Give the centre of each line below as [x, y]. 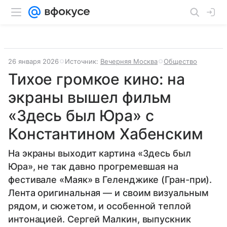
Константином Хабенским [106, 134]
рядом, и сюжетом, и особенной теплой [100, 206]
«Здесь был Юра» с [81, 116]
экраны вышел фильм [90, 97]
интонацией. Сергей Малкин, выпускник [100, 219]
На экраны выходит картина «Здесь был [100, 153]
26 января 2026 [33, 61]
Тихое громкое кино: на [97, 79]
